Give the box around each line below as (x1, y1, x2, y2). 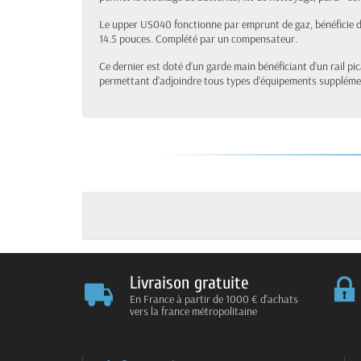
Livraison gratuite (129, 272, 249, 293)
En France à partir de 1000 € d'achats (129, 291, 298, 306)
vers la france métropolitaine (129, 303, 257, 318)
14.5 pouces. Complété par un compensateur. (99, 31, 297, 46)
